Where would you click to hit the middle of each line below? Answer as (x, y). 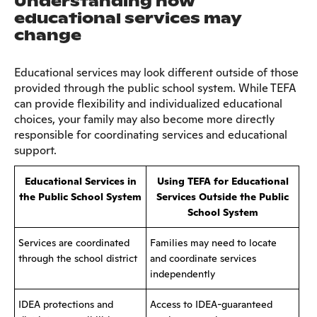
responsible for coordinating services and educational (151, 134)
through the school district (78, 258)
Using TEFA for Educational (223, 181)
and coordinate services (203, 258)
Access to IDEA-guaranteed (211, 304)
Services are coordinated (74, 242)
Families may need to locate (213, 242)
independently (183, 273)
